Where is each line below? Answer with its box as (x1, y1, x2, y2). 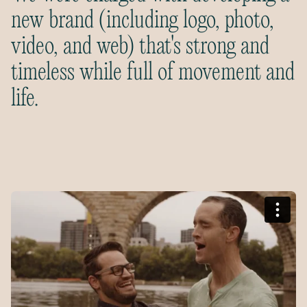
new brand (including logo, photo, (10, 8, 274, 34)
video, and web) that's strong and (10, 34, 269, 60)
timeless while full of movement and (10, 60, 295, 86)
